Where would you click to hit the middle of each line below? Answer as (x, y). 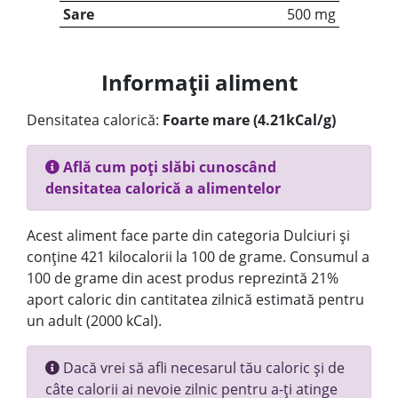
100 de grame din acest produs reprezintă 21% (183, 278)
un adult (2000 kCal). (94, 321)
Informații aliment (199, 82)
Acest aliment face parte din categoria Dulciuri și (188, 235)
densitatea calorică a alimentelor (163, 188)
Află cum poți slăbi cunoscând (168, 167)
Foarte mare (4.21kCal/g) (249, 120)
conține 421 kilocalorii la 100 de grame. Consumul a (198, 257)
